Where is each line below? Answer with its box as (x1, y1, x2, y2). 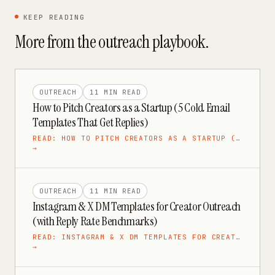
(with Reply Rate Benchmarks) (33, 213, 158, 229)
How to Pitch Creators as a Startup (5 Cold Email (33, 99, 230, 115)
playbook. (149, 31, 209, 53)
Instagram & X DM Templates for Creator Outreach (33, 198, 241, 214)
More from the (15, 31, 99, 53)
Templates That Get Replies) (33, 114, 149, 130)
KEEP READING (23, 13, 85, 21)
